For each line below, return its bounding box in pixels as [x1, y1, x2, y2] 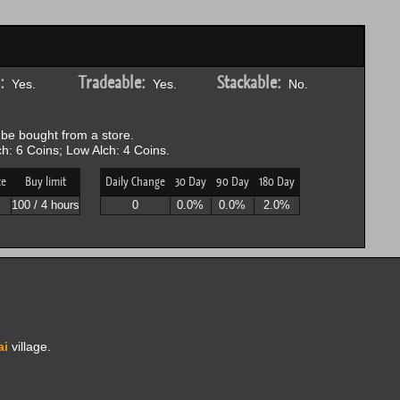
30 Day [174, 173, 206, 189]
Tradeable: [78, 71, 146, 94]
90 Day [215, 173, 249, 189]
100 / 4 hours [11, 198, 79, 212]
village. [7, 339, 51, 354]
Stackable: [216, 71, 281, 94]
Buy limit [24, 173, 66, 189]
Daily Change [104, 173, 165, 189]
